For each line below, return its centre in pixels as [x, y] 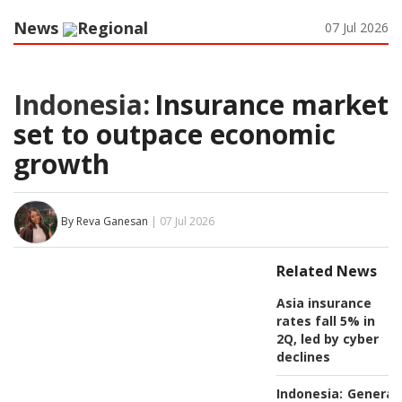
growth [61, 163]
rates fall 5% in [325, 320]
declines [303, 356]
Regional [113, 27]
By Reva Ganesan [105, 221]
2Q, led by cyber [327, 338]
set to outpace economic [175, 134]
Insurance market [271, 104]
